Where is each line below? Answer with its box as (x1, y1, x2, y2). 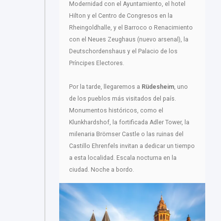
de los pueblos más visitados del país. (69, 95, 176, 102)
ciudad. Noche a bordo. (69, 166, 134, 173)
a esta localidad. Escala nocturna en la (69, 154, 177, 161)
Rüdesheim (140, 83, 174, 90)
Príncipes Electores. (69, 59, 124, 67)
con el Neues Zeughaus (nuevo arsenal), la (69, 36, 188, 43)
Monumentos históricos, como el (69, 107, 163, 114)
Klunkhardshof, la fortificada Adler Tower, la (69, 118, 189, 126)
